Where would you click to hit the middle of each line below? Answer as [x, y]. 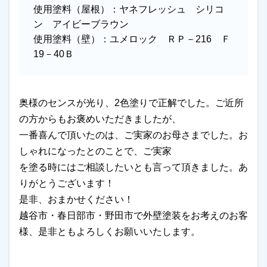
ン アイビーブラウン [81, 24]
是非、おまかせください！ [76, 199]
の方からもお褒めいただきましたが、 [100, 119]
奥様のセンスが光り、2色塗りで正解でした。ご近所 [131, 103]
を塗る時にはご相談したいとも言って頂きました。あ [133, 167]
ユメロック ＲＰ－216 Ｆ [170, 39]
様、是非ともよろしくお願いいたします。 [110, 232]
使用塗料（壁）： [72, 39]
